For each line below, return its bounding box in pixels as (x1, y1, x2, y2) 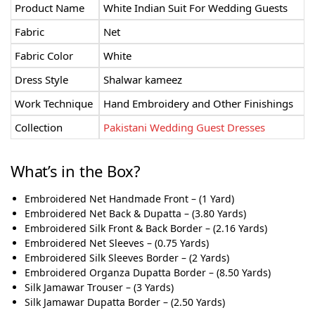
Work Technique (15, 96, 93, 111)
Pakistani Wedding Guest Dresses (103, 120, 265, 135)
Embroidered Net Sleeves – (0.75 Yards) (25, 236, 209, 250)
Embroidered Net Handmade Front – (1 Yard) (25, 191, 234, 205)
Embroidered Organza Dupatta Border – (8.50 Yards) (25, 265, 271, 279)
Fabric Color (15, 49, 73, 63)
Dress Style (15, 72, 68, 87)
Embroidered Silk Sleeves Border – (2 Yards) (25, 250, 229, 264)
